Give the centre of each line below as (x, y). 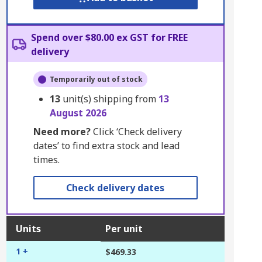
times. (46, 160)
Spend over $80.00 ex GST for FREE (109, 37)
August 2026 (78, 113)
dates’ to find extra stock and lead (106, 146)
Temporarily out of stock (96, 79)
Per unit (124, 229)
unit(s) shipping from (110, 99)
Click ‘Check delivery (136, 132)
